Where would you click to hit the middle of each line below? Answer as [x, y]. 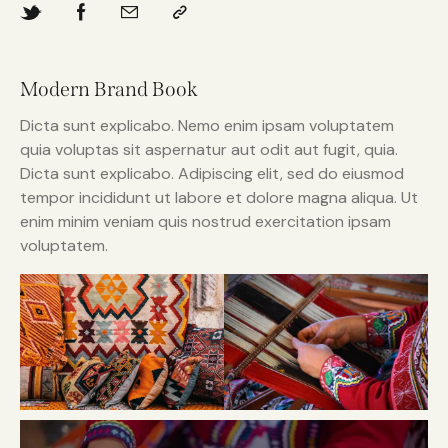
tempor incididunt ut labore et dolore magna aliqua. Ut [219, 198]
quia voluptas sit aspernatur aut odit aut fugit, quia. [209, 150]
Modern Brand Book [109, 89]
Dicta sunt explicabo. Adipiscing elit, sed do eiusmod [212, 174]
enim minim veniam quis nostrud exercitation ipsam [205, 222]
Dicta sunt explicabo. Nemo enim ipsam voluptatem [207, 126]
